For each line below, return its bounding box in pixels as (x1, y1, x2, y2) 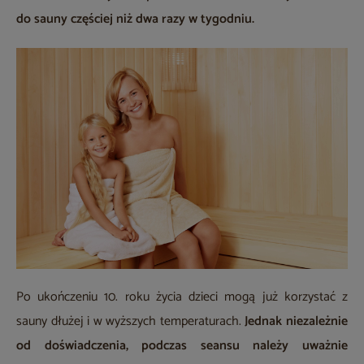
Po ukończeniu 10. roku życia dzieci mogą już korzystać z (16, 286, 348, 309)
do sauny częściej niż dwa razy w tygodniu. (16, 8, 254, 31)
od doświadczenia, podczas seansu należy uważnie (16, 335, 348, 357)
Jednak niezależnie (245, 310, 349, 333)
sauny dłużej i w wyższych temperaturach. (16, 310, 245, 333)
